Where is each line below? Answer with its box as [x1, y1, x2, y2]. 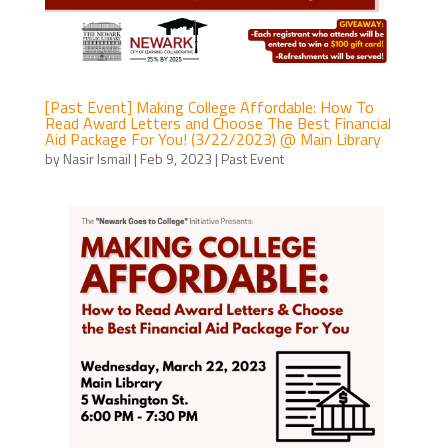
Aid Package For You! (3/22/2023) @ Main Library [44, 126, 381, 151]
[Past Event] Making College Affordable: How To [44, 94, 374, 119]
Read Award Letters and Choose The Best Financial [44, 110, 391, 135]
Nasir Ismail [62, 147, 131, 169]
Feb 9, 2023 [139, 147, 212, 169]
